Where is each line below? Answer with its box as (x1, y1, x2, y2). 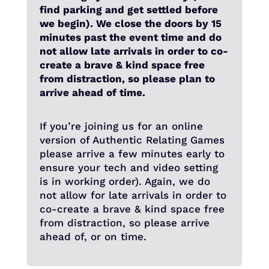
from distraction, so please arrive (39, 217, 210, 229)
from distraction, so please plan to (39, 73, 215, 85)
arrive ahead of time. (39, 86, 145, 99)
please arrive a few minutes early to (39, 148, 225, 160)
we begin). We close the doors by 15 (39, 17, 222, 30)
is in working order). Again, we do (39, 175, 210, 188)
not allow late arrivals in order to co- (39, 45, 228, 58)
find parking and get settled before (39, 4, 218, 16)
